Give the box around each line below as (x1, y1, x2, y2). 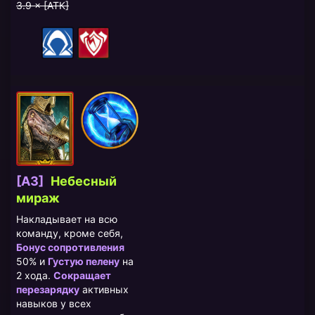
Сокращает (53, 269, 111, 282)
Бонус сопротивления (16, 241, 124, 254)
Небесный (48, 174, 117, 189)
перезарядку (16, 283, 79, 296)
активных (79, 283, 129, 296)
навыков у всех (16, 297, 91, 310)
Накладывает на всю (16, 213, 117, 226)
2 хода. (16, 269, 53, 282)
